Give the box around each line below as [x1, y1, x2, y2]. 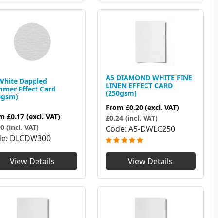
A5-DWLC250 [128, 124, 175, 135]
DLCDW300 [10, 133, 51, 144]
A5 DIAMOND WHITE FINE [105, 73, 192, 83]
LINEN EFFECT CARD [105, 81, 173, 91]
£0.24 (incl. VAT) [105, 113, 158, 123]
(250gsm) [105, 89, 137, 98]
